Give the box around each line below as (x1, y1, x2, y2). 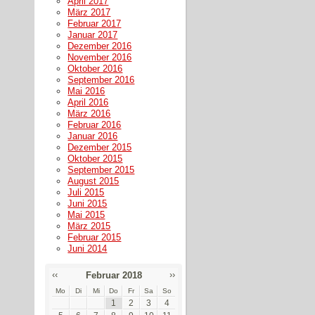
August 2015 (67, 175, 120, 186)
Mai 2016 (67, 85, 105, 96)
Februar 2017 (67, 18, 122, 29)
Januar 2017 (67, 29, 118, 40)
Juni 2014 (67, 243, 108, 254)
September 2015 (67, 164, 135, 175)
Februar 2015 (67, 231, 122, 243)
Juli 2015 (67, 186, 105, 198)
